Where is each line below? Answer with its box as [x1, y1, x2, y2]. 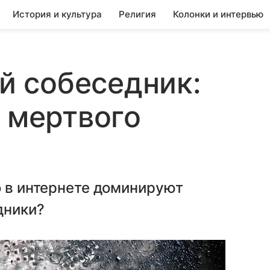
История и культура [13, 8, 102, 20]
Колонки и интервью [173, 8, 263, 20]
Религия [119, 8, 156, 20]
